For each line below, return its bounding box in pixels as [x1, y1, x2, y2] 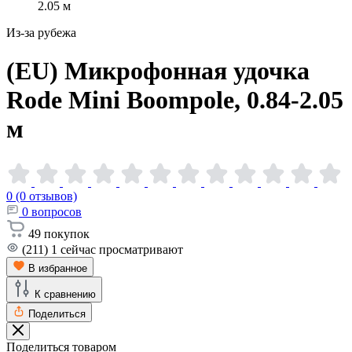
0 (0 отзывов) [6, 189, 77, 203]
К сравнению [35, 288, 96, 300]
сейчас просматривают [60, 242, 183, 256]
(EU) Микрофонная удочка [6, 57, 310, 86]
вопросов [31, 204, 82, 218]
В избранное [28, 262, 87, 274]
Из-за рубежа [6, 26, 76, 39]
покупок [44, 226, 90, 240]
